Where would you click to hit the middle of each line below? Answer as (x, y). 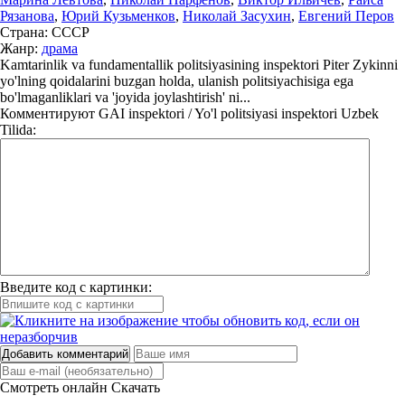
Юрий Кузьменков (118, 16)
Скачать (136, 387)
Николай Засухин (237, 16)
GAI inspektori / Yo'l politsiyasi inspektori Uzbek (237, 113)
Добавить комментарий (65, 354)
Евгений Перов (346, 16)
